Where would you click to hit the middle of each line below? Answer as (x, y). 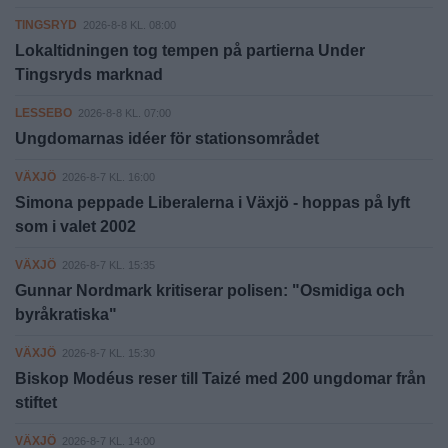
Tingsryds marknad (89, 74)
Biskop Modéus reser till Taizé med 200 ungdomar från (220, 378)
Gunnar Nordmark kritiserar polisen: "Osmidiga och (210, 290)
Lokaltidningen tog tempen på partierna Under (190, 50)
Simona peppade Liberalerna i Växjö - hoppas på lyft (212, 202)
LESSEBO (43, 112)
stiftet (36, 402)
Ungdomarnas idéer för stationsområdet (167, 138)
